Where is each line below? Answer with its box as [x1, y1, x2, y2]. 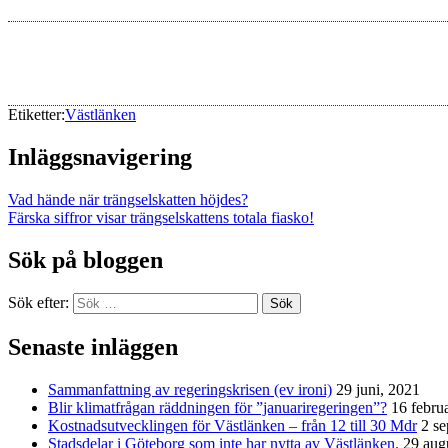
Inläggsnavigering [8, 143, 192, 170]
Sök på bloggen [8, 246, 163, 273]
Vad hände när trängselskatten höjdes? [8, 190, 248, 208]
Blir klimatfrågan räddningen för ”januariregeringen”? [48, 399, 387, 417]
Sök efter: [8, 294, 69, 312]
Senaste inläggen [8, 334, 178, 361]
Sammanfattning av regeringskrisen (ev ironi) [48, 381, 332, 399]
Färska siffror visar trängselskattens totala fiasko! [8, 208, 314, 226]
